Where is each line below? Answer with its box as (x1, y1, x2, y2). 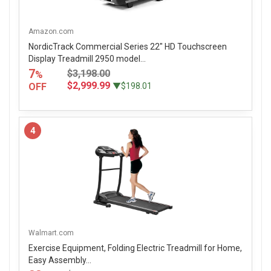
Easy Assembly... (28, 255, 91, 265)
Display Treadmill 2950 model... (28, 53, 146, 64)
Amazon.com (28, 27, 74, 36)
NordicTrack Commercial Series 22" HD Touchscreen (28, 41, 227, 51)
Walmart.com (28, 228, 74, 237)
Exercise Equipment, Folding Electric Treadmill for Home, (28, 243, 242, 253)
